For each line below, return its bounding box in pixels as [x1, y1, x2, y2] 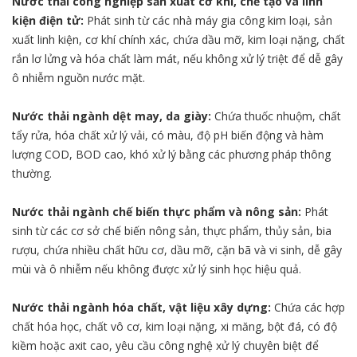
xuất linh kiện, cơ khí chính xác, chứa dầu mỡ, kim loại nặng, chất [12, 31, 345, 47]
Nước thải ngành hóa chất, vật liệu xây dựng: [12, 299, 271, 315]
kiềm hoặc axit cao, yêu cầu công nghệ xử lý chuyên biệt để [12, 337, 319, 353]
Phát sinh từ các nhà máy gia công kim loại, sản [84, 12, 332, 28]
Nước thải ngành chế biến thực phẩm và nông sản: [12, 203, 301, 219]
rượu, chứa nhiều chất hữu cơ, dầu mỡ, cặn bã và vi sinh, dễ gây [12, 241, 342, 257]
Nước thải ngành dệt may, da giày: [12, 108, 211, 124]
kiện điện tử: [12, 12, 84, 28]
